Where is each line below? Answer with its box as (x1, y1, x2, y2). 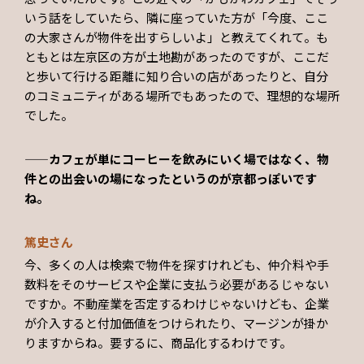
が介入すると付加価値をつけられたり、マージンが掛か (24, 314, 328, 331)
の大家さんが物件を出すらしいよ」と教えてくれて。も (24, 28, 328, 46)
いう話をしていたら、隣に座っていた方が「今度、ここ (24, 9, 328, 27)
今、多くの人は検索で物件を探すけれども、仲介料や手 (24, 255, 329, 273)
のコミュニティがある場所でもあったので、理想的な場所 (24, 87, 340, 105)
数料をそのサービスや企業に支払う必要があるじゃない (24, 275, 329, 292)
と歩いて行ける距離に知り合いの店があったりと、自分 (24, 67, 328, 85)
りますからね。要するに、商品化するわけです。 (24, 333, 292, 351)
